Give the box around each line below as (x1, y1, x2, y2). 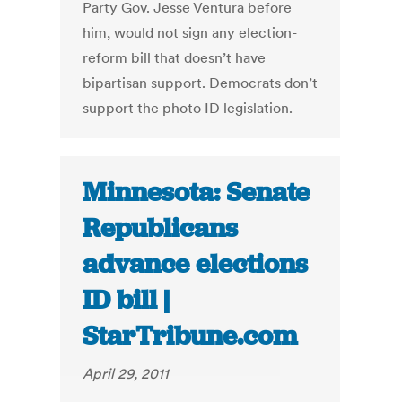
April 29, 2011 (83, 364, 170, 383)
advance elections (83, 247, 309, 282)
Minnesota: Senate (83, 175, 310, 210)
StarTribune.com (83, 319, 298, 354)
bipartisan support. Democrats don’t (83, 74, 319, 92)
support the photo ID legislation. (83, 99, 293, 118)
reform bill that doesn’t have (83, 48, 267, 67)
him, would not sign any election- (83, 23, 298, 42)
